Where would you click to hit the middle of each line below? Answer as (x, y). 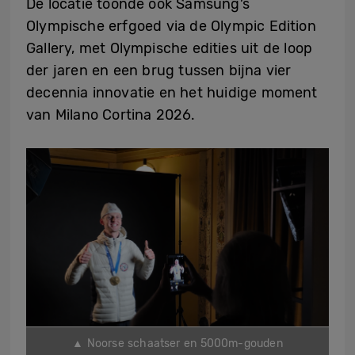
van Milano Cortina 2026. (111, 115)
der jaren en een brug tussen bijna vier (159, 71)
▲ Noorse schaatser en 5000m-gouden (177, 344)
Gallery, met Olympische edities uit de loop (170, 49)
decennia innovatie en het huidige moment (172, 93)
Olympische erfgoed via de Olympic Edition (171, 27)
